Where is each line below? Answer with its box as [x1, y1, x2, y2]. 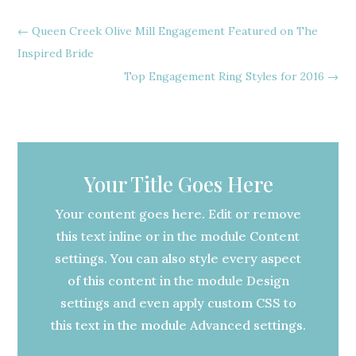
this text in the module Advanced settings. [50, 316, 306, 333]
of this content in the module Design [67, 272, 289, 288]
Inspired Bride [17, 45, 95, 60]
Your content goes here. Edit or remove [55, 205, 301, 222]
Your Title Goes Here [83, 169, 273, 198]
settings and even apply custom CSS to [60, 294, 296, 311]
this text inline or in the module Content [56, 227, 300, 244]
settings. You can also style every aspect [55, 250, 301, 266]
